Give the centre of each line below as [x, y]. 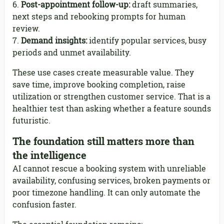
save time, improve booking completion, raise [99, 84]
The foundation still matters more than [103, 141]
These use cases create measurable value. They [103, 72]
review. [26, 28]
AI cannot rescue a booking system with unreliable [109, 168]
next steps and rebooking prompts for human [99, 16]
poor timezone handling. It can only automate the [106, 192]
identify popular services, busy [147, 40]
